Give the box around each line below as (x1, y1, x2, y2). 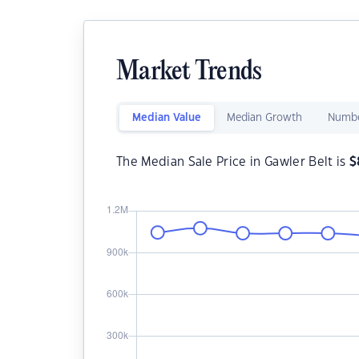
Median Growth (227, 113, 302, 123)
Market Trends (116, 58, 262, 87)
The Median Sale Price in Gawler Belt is (116, 156, 349, 168)
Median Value (132, 113, 201, 123)
